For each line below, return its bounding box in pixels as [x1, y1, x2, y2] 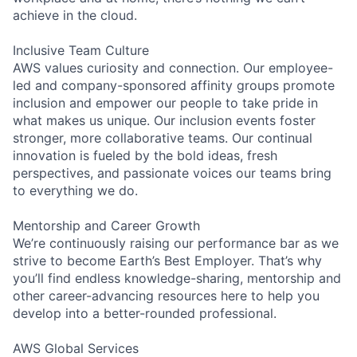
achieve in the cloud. [13, 6, 137, 23]
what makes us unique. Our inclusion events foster [13, 112, 316, 128]
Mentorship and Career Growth [13, 217, 200, 233]
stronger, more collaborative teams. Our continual [13, 129, 312, 146]
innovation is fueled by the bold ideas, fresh [13, 147, 277, 163]
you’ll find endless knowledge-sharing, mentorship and [13, 269, 341, 286]
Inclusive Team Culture [13, 41, 149, 58]
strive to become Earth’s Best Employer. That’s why [13, 252, 322, 269]
